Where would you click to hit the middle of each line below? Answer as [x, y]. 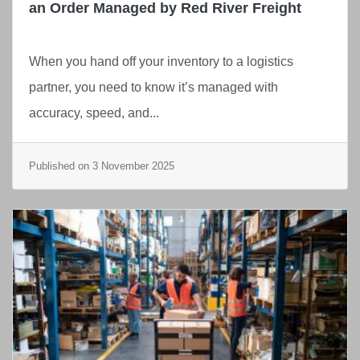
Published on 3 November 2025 [102, 166]
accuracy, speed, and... [94, 112]
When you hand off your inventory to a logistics [161, 61]
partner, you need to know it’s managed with [153, 87]
